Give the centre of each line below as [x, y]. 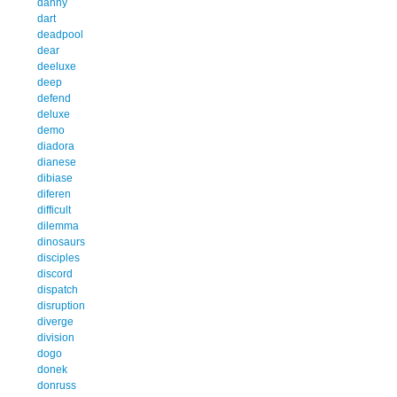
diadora [56, 146]
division [56, 337]
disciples [58, 257]
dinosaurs [61, 241]
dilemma [58, 226]
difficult [54, 210]
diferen [54, 194]
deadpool [60, 34]
